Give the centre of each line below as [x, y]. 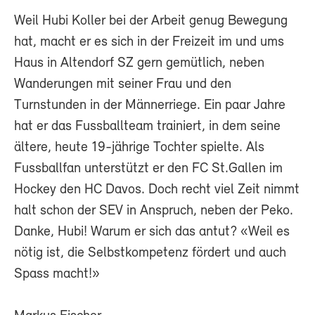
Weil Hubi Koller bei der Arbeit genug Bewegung [151, 21]
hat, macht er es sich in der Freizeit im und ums [149, 42]
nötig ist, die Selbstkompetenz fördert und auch [150, 253]
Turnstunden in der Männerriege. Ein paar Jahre [150, 105]
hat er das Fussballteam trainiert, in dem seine [147, 126]
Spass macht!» [57, 274]
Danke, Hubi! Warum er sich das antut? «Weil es [152, 232]
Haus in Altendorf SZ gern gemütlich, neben [139, 63]
